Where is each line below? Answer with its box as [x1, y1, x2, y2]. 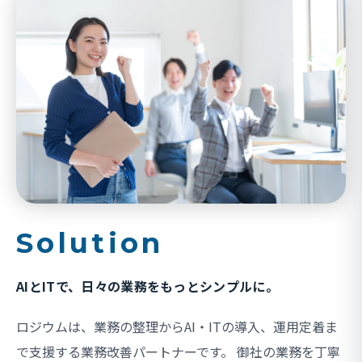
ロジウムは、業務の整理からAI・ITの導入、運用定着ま [16, 317, 338, 337]
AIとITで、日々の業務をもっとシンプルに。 [16, 276, 280, 297]
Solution [16, 226, 164, 261]
